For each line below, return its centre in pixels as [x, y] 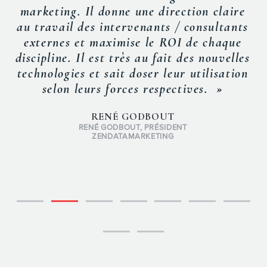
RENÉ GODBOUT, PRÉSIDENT [133, 127]
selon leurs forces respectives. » [133, 89]
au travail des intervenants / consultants [133, 27]
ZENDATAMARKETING [133, 136]
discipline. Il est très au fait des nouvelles [133, 58]
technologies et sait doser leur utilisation [133, 73]
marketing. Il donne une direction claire [133, 11]
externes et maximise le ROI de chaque [133, 42]
